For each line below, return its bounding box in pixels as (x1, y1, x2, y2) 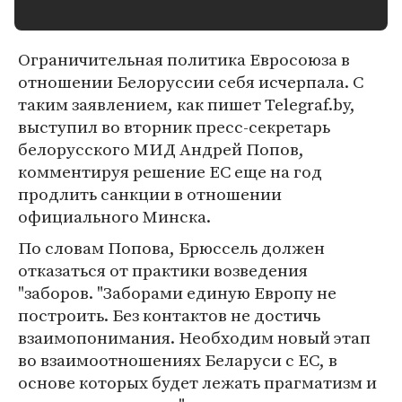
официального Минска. (18, 205, 211, 228)
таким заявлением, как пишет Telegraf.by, (18, 92, 355, 116)
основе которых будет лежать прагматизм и (18, 371, 377, 394)
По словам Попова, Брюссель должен (18, 236, 325, 259)
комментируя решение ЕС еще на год (18, 160, 322, 183)
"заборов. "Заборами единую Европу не (18, 281, 336, 304)
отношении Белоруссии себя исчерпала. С (18, 70, 363, 93)
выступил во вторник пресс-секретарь (18, 115, 330, 138)
